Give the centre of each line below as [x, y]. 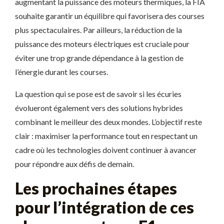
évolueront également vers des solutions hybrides [99, 108]
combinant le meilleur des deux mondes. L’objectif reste [108, 122]
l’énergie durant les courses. [61, 72]
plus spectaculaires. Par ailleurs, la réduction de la [98, 30]
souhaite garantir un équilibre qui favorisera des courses [110, 16]
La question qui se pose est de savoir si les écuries [98, 94]
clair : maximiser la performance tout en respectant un [106, 136]
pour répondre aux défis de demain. [74, 164]
